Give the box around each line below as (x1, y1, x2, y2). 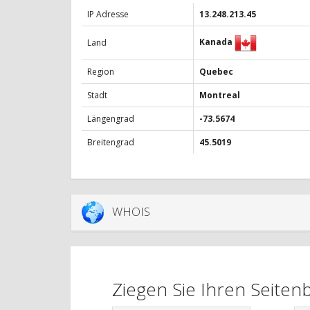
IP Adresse (87, 8, 129, 21)
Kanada (199, 36, 232, 48)
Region (87, 66, 114, 78)
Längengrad (87, 113, 134, 125)
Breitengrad (87, 136, 134, 149)
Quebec (199, 66, 233, 78)
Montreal (199, 89, 240, 102)
